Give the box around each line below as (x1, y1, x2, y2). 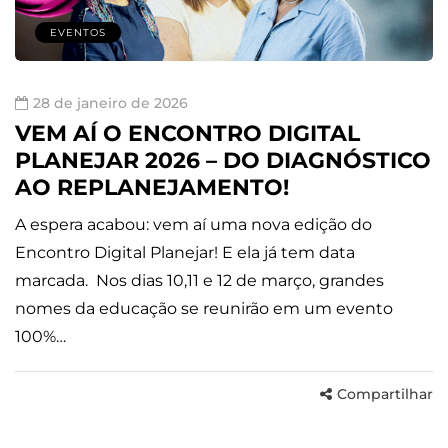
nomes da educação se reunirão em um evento (15, 299, 393, 319)
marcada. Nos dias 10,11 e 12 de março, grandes (15, 271, 384, 291)
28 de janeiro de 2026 (33, 94, 188, 113)
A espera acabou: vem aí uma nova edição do (15, 215, 372, 235)
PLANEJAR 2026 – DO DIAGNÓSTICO (15, 147, 431, 175)
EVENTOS (50, 26, 106, 40)
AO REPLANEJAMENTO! (15, 174, 289, 202)
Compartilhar (337, 385, 433, 404)
